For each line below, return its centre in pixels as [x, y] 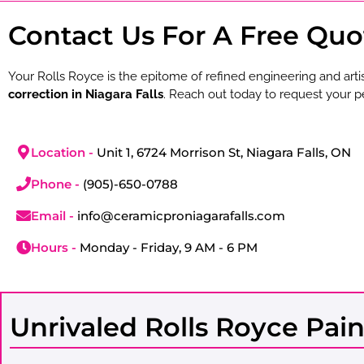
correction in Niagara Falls [86, 95]
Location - [64, 153]
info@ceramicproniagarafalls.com [181, 216]
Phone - [57, 184]
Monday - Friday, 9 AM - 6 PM [169, 248]
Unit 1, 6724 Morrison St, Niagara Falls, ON [224, 153]
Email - [54, 216]
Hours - [55, 248]
